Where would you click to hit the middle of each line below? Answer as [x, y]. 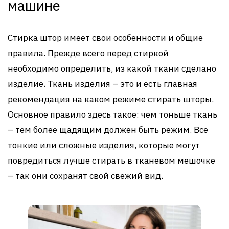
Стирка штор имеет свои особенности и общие [105, 38]
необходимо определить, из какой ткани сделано [112, 68]
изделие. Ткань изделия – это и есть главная [102, 84]
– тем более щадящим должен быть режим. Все [108, 130]
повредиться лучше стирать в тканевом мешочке [111, 160]
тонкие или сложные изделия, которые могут [104, 145]
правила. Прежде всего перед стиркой [88, 53]
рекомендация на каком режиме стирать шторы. [111, 99]
